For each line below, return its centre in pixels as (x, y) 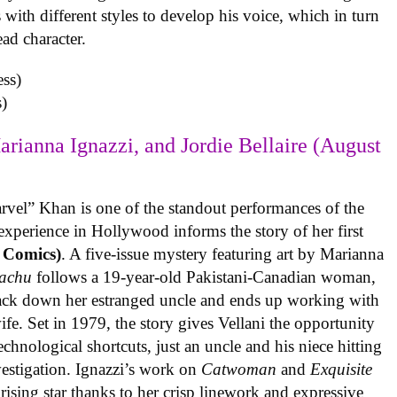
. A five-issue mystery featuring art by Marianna (223, 254)
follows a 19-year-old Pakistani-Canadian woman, (206, 277)
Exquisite (342, 370)
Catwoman (239, 370)
